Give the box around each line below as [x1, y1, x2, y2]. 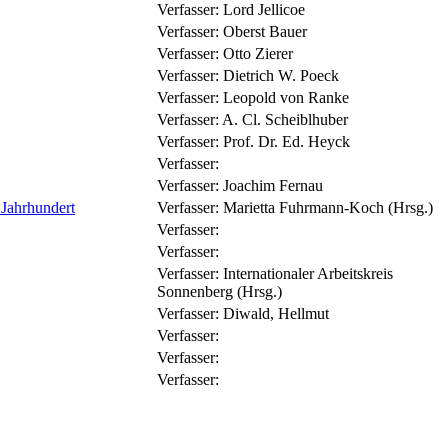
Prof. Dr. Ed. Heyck [223, 132, 350, 150]
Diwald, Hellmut [223, 304, 329, 322]
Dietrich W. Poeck [223, 66, 339, 84]
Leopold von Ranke [223, 88, 349, 106]
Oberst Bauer [223, 22, 307, 40]
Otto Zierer [223, 44, 293, 62]
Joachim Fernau [223, 176, 323, 194]
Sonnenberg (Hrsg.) [157, 282, 282, 300]
